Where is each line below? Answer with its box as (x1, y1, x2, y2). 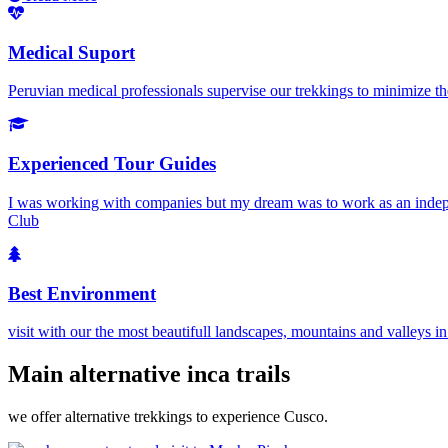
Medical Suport (8, 41, 135, 63)
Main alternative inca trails (8, 361, 290, 388)
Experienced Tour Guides (8, 153, 216, 175)
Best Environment (8, 282, 156, 304)
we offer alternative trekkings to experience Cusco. (8, 408, 328, 426)
